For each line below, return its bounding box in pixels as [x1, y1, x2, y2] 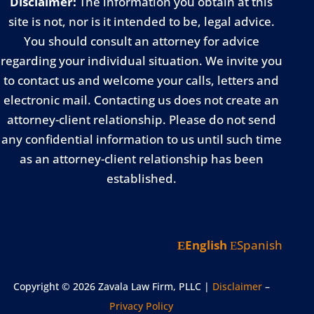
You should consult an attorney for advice [23, 33, 259, 49]
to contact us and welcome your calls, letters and [4, 72, 280, 88]
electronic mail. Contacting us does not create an [4, 92, 280, 108]
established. [106, 170, 177, 186]
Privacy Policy [109, 299, 174, 313]
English [185, 237, 228, 253]
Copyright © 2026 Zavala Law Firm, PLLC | [13, 280, 212, 293]
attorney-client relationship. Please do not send [6, 111, 276, 128]
